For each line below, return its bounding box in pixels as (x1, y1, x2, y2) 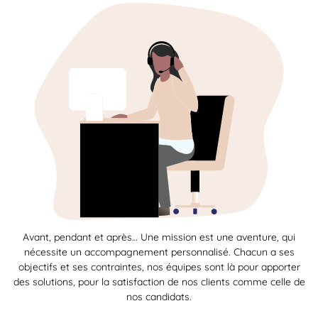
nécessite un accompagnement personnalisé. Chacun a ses (23, 246, 295, 259)
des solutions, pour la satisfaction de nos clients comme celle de (13, 275, 305, 289)
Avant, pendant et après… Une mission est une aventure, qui (23, 231, 295, 244)
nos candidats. (126, 290, 192, 304)
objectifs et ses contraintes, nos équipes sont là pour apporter (18, 261, 300, 274)
